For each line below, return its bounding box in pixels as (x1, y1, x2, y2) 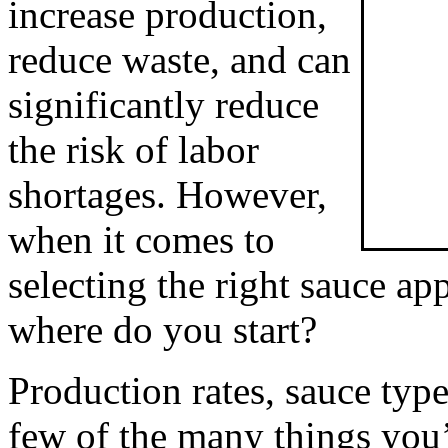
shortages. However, (8, 173, 327, 217)
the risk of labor (8, 128, 259, 172)
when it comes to (8, 218, 275, 262)
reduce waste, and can (8, 38, 351, 82)
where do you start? (8, 308, 317, 352)
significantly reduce (8, 83, 319, 127)
